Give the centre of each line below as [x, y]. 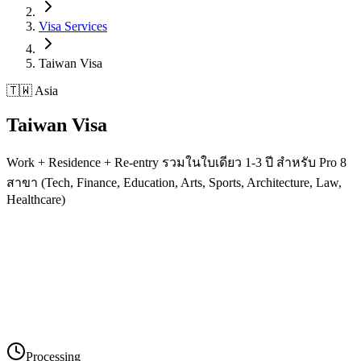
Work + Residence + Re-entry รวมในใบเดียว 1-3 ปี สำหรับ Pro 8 [176, 162]
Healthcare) [36, 199]
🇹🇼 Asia [32, 91]
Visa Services [73, 26]
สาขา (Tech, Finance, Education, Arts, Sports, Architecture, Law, [174, 182]
